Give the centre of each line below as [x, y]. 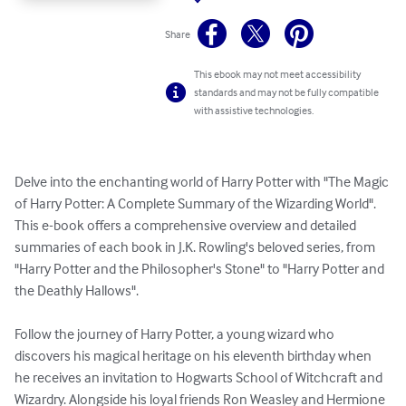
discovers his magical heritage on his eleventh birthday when [194, 356]
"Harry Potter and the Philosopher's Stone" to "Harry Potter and [201, 269]
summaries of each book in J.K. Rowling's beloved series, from [196, 247]
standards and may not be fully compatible [287, 92]
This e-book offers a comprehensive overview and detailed [187, 225]
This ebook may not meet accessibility [278, 74]
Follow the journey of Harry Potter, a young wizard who [176, 334]
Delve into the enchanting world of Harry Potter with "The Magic [203, 182]
